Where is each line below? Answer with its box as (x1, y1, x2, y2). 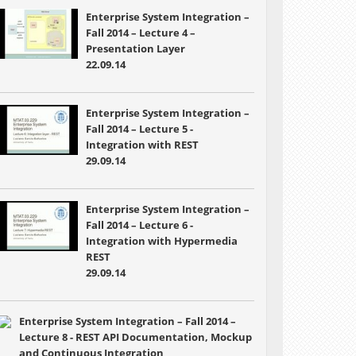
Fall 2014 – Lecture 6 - (85, 218, 193, 232)
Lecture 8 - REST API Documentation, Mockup (18, 330, 252, 344)
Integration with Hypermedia (85, 234, 238, 248)
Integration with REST (85, 137, 199, 152)
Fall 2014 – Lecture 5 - (85, 122, 193, 136)
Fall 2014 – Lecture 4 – (85, 25, 195, 40)
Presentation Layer (85, 41, 185, 56)
